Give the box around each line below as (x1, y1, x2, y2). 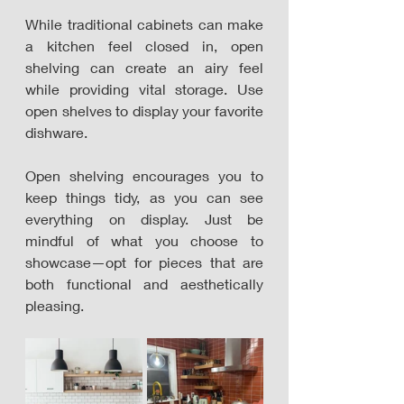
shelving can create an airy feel (25, 59, 263, 76)
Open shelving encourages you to (25, 167, 263, 184)
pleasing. (25, 297, 84, 314)
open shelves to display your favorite (25, 102, 263, 119)
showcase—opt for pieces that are (25, 253, 263, 271)
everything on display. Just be (25, 210, 263, 227)
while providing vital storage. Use (25, 80, 263, 97)
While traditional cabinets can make (25, 15, 263, 32)
